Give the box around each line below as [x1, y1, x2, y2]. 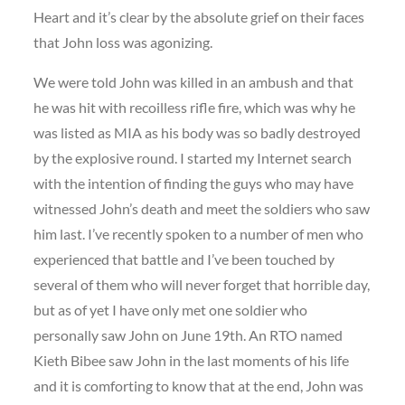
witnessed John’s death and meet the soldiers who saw [33, 200, 371, 217]
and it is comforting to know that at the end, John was [33, 377, 364, 394]
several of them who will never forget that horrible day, [33, 276, 371, 293]
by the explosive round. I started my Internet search [33, 149, 353, 166]
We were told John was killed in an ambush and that [33, 73, 354, 90]
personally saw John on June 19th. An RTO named [33, 326, 344, 344]
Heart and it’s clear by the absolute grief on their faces [33, 8, 365, 25]
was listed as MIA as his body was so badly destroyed [33, 124, 362, 141]
